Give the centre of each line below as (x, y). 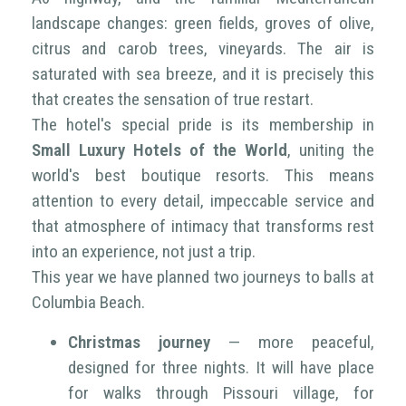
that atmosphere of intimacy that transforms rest (203, 226)
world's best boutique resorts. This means (203, 175)
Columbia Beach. (88, 302)
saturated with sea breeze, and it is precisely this (203, 73)
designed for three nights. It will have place (221, 367)
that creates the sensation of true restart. (173, 99)
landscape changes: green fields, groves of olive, (203, 23)
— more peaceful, (292, 342)
